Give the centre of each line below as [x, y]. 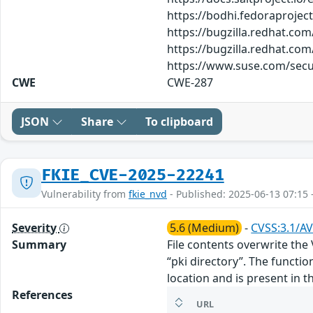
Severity [36, 227]
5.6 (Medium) [205, 227]
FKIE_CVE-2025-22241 [133, 175]
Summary [39, 244]
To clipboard [179, 121]
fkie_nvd [148, 194]
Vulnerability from [85, 194]
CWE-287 [190, 82]
